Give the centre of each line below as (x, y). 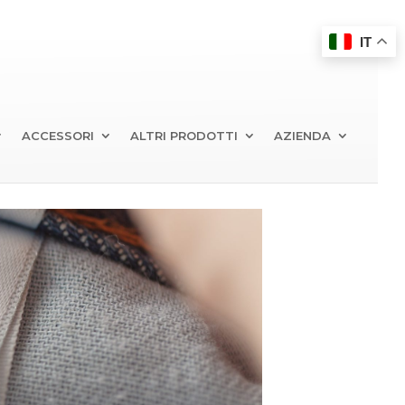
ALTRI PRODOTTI (184, 136)
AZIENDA (302, 136)
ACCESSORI (58, 136)
